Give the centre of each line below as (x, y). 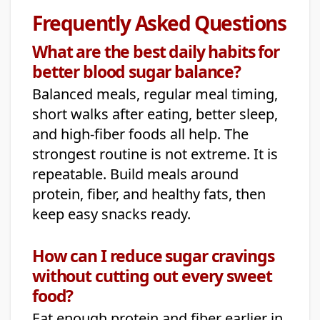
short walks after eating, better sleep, (155, 114)
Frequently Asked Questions (159, 23)
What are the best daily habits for (156, 52)
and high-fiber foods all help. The (140, 134)
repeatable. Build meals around (135, 174)
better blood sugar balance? (136, 72)
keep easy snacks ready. (111, 214)
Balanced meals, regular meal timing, (155, 94)
